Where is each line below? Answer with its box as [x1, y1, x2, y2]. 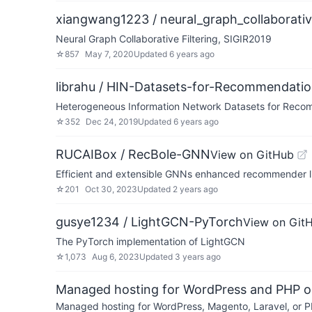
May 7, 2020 [85, 49, 134, 59]
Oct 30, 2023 [85, 184, 137, 194]
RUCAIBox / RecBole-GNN [56, 147, 210, 162]
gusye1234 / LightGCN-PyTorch [56, 214, 243, 229]
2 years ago [173, 184, 218, 194]
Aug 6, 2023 [92, 251, 139, 262]
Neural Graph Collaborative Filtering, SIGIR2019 [56, 33, 272, 45]
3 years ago [175, 251, 221, 262]
